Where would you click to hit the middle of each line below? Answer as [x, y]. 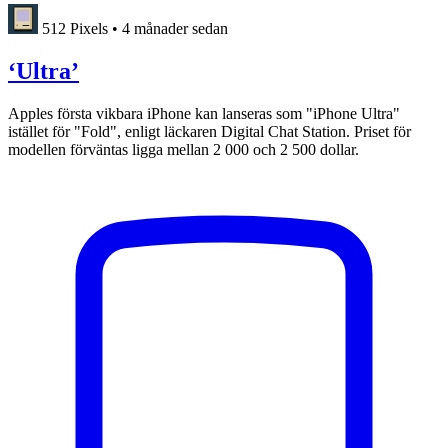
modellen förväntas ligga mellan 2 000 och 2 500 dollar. [183, 150]
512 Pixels [75, 29]
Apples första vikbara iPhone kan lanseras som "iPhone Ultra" [204, 114]
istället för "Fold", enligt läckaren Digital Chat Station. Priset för [209, 132]
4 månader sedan [175, 29]
